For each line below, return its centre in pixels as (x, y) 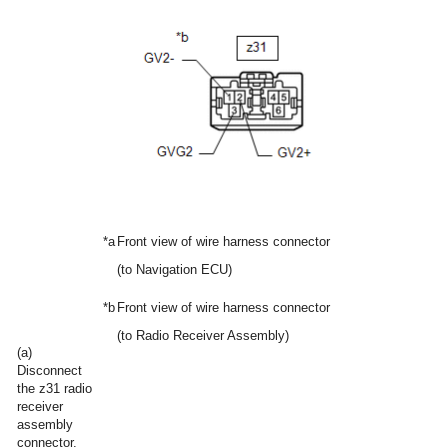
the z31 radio (54, 388)
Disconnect (49, 370)
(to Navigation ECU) (174, 269)
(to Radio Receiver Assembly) (203, 335)
